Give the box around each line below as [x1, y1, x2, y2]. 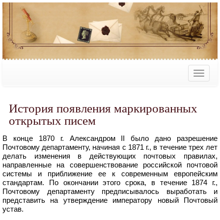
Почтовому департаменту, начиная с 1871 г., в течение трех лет [2, 143, 218, 152]
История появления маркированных [9, 102, 198, 115]
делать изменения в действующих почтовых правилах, [2, 152, 218, 161]
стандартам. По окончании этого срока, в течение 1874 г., [2, 178, 218, 187]
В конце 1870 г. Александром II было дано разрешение [2, 134, 218, 143]
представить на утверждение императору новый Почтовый [2, 196, 218, 205]
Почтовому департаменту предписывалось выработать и [2, 187, 218, 196]
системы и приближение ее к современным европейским [2, 169, 218, 178]
